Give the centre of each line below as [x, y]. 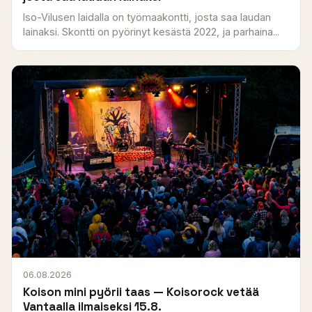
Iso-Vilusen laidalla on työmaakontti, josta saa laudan [147, 17]
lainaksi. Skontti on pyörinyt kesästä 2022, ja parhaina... [151, 31]
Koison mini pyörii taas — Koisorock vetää [141, 291]
